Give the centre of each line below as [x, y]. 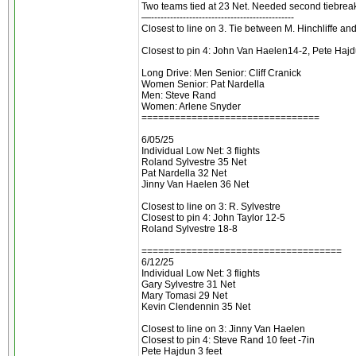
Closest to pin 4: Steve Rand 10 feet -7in [228, 340]
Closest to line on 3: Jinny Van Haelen [223, 329]
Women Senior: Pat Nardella [203, 84]
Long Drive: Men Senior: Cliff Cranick [221, 73]
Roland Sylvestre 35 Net [194, 162]
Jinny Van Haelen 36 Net [195, 184]
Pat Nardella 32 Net [184, 173]
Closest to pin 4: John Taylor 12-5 [213, 218]
